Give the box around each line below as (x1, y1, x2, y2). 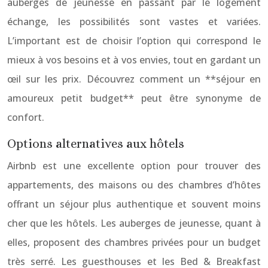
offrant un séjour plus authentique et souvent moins (7, 197, 261, 211)
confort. (7, 111, 44, 124)
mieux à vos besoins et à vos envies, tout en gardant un (7, 53, 261, 66)
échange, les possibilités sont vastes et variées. (7, 15, 261, 28)
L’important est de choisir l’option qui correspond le (7, 34, 261, 47)
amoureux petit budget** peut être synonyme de (7, 92, 261, 105)
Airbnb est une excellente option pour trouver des (7, 159, 261, 172)
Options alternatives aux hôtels (7, 136, 184, 151)
